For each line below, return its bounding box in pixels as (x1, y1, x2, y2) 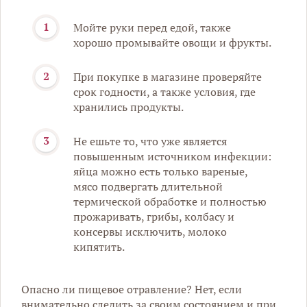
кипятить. (73, 238, 125, 254)
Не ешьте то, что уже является (73, 133, 227, 149)
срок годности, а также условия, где (73, 84, 256, 99)
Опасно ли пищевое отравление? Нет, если (21, 281, 242, 297)
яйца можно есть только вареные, (73, 163, 247, 179)
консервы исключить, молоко (73, 223, 227, 239)
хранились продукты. (73, 99, 184, 114)
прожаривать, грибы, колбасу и (73, 208, 234, 224)
